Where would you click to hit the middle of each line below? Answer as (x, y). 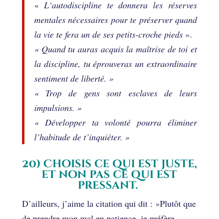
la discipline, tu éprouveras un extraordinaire (116, 63)
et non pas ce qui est (109, 175)
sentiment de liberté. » (74, 78)
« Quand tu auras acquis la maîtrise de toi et (116, 49)
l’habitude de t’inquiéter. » (82, 137)
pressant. (109, 185)
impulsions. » (58, 107)
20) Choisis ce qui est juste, (109, 164)
